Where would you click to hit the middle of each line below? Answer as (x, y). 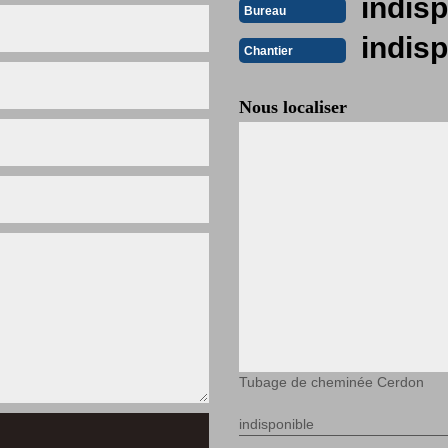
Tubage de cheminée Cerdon (331, 382)
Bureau (265, 10)
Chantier (268, 50)
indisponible (276, 424)
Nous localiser (293, 107)
